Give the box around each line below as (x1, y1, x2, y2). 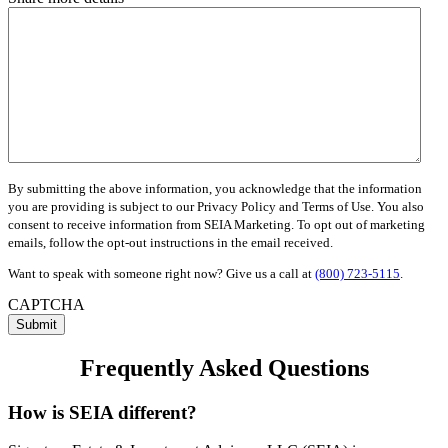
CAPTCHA (8, 295, 85, 313)
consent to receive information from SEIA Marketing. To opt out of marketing (8, 216, 425, 232)
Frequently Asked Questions (79, 354, 369, 381)
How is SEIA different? (8, 401, 197, 423)
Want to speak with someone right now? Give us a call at (8, 265, 315, 281)
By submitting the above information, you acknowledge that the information (8, 180, 422, 196)
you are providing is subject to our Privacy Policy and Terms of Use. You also (8, 198, 424, 214)
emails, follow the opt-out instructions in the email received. (8, 234, 333, 250)
